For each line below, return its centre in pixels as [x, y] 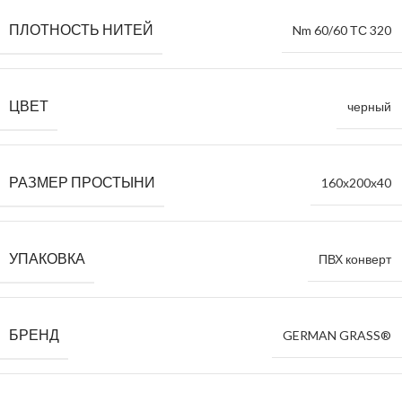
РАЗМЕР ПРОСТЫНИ [82, 182]
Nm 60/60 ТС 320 [342, 31]
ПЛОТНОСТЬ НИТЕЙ [81, 30]
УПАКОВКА [47, 258]
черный [369, 107]
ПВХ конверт [355, 259]
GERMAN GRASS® [337, 336]
